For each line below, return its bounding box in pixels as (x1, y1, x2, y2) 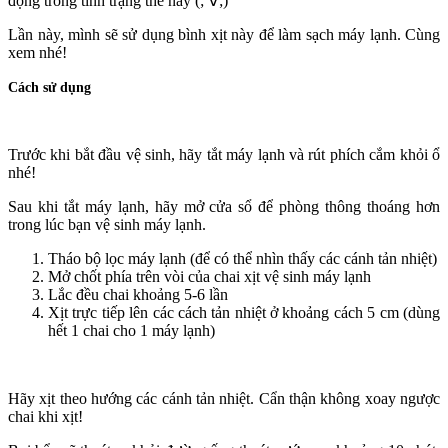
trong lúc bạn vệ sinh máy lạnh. (8, 216, 206, 234)
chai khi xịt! (8, 408, 83, 426)
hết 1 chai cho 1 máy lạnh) (48, 322, 215, 340)
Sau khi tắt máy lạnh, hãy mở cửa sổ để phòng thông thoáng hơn (8, 198, 440, 216)
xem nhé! (8, 44, 67, 62)
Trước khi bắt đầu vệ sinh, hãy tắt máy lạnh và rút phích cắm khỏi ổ (8, 146, 440, 164)
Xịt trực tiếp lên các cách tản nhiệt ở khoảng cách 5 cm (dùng (48, 304, 440, 322)
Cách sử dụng (8, 80, 91, 96)
